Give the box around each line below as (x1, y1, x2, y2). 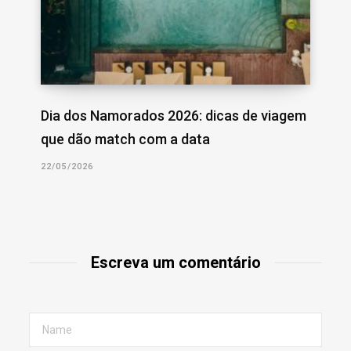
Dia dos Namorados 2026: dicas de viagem (41, 107, 306, 124)
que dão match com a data (41, 130, 210, 147)
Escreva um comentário (90, 252, 261, 272)
